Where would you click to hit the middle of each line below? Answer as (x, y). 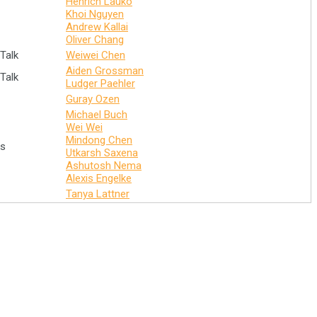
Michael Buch (97, 115)
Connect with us (273, 234)
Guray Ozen (93, 99)
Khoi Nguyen (95, 14)
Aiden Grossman (105, 71)
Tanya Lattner (98, 194)
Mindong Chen (99, 140)
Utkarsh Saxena (102, 153)
